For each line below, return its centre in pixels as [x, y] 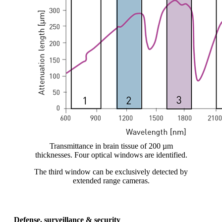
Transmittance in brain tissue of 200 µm [111, 146]
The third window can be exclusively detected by [111, 172]
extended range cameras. [111, 181]
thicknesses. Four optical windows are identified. [111, 155]
